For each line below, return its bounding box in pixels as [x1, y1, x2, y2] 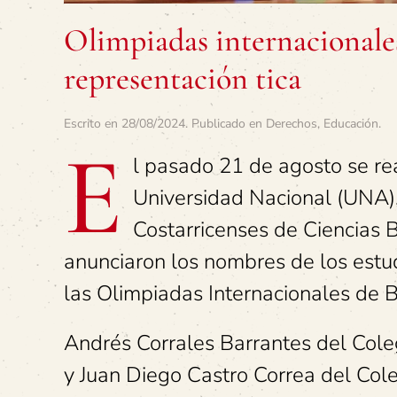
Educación [323, 114, 378, 132]
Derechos [266, 114, 317, 132]
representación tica [64, 58, 301, 97]
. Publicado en [185, 114, 266, 132]
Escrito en [64, 114, 121, 132]
